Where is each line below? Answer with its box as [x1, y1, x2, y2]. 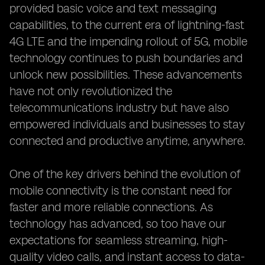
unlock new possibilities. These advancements [9, 67, 242, 82]
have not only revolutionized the [9, 84, 172, 98]
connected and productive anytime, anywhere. [9, 134, 245, 148]
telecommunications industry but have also [9, 101, 229, 115]
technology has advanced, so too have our [9, 216, 226, 231]
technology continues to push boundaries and [9, 51, 243, 65]
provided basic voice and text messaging [9, 1, 216, 15]
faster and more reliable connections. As [9, 200, 213, 214]
